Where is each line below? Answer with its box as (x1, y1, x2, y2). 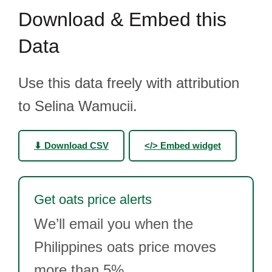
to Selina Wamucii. (18, 98, 137, 114)
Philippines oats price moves (34, 239, 216, 255)
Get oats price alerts (34, 192, 152, 207)
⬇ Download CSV (34, 140, 109, 151)
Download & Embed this (18, 8, 226, 30)
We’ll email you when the (34, 216, 193, 232)
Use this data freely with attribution (18, 75, 239, 91)
